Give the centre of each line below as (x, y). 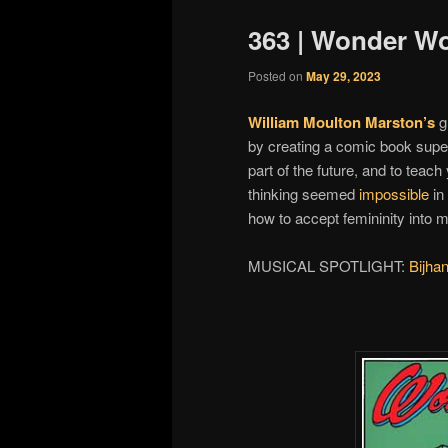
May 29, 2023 (343, 76)
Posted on (277, 76)
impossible (394, 193)
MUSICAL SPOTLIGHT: (328, 265)
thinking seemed (303, 193)
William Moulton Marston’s (341, 121)
